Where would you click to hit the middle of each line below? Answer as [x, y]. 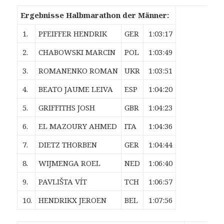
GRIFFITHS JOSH [67, 108]
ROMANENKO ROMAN [78, 71]
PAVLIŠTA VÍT [63, 182]
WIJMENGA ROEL [70, 163]
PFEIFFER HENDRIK [73, 34]
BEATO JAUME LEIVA [76, 89]
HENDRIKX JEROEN [73, 200]
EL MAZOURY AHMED [78, 126]
